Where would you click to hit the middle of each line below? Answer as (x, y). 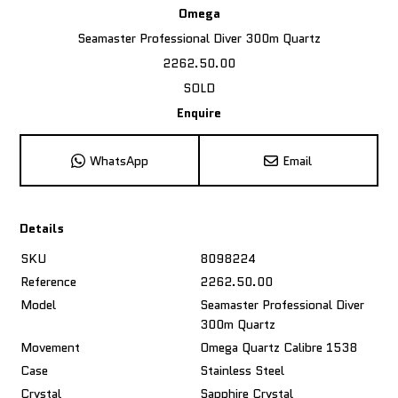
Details (42, 228)
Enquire (199, 113)
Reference (49, 282)
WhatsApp (119, 160)
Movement (51, 347)
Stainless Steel (243, 370)
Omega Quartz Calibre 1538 (279, 347)
